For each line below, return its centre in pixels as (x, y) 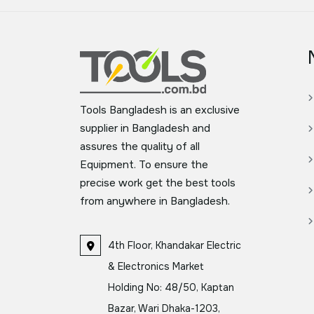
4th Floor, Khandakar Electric (175, 246)
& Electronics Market (156, 267)
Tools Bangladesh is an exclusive (160, 110)
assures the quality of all (140, 147)
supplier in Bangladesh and (145, 129)
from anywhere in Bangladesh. (155, 202)
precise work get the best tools (158, 183)
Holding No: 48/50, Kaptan (171, 288)
